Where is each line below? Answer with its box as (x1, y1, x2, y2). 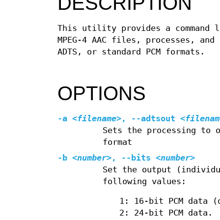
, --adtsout (121, 114, 175, 124)
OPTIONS (57, 82, 146, 105)
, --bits (111, 153, 151, 163)
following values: (102, 177, 186, 187)
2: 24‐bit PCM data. (119, 208, 213, 218)
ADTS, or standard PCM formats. (57, 47, 205, 56)
